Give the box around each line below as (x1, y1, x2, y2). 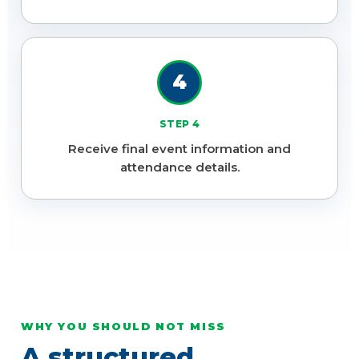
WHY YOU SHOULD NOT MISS (21, 320, 226, 333)
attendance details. (119, 159, 240, 175)
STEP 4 (159, 118, 200, 131)
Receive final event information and (68, 141, 291, 157)
